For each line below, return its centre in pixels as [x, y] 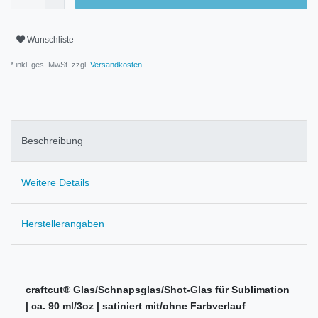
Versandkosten [115, 64]
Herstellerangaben [63, 223]
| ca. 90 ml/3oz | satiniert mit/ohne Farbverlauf [136, 306]
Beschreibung [52, 141]
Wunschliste [50, 40]
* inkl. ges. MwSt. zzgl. [49, 64]
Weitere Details [55, 182]
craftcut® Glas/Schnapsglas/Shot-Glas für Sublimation [158, 290]
